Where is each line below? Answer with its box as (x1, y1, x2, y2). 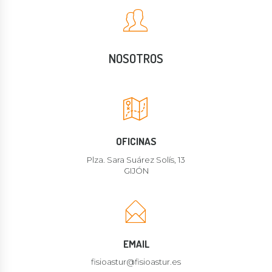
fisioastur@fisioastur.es (91, 257, 181, 267)
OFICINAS (115, 135, 157, 148)
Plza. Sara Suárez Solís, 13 (87, 154, 185, 165)
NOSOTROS (109, 49, 163, 66)
